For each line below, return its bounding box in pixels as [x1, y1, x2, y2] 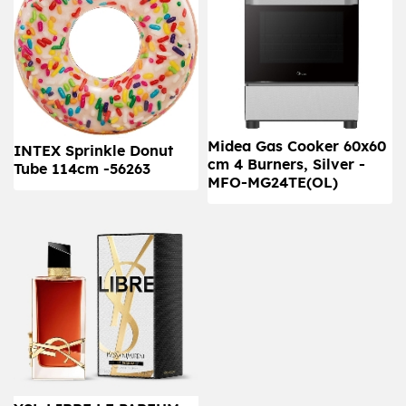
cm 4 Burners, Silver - [208, 158, 365, 173]
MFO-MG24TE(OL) [208, 176, 338, 191]
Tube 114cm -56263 [14, 161, 150, 177]
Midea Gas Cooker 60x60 [208, 140, 386, 155]
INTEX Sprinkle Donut [14, 143, 173, 159]
